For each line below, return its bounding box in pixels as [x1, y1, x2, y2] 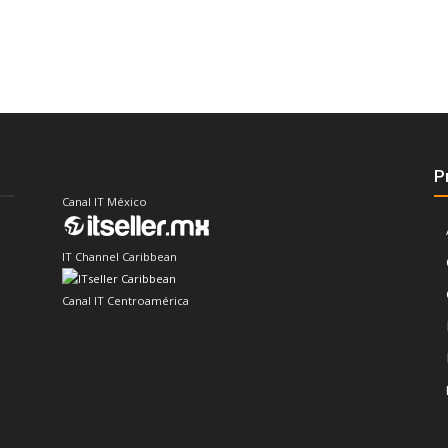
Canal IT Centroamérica [62, 293, 189, 308]
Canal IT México [62, 194, 147, 209]
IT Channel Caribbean [62, 249, 177, 264]
